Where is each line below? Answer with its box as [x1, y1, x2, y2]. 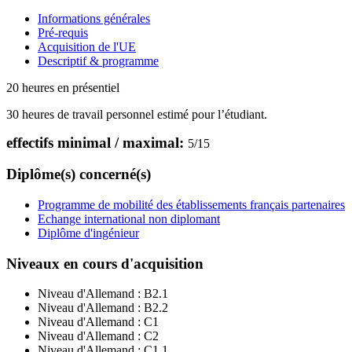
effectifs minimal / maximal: [6, 134, 188, 151]
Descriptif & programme [38, 53, 159, 68]
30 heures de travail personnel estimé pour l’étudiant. [6, 107, 267, 121]
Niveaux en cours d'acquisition [6, 255, 203, 272]
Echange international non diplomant [38, 211, 220, 225]
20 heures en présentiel [6, 80, 119, 94]
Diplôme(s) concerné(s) [6, 166, 151, 183]
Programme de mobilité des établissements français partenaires [38, 197, 345, 211]
